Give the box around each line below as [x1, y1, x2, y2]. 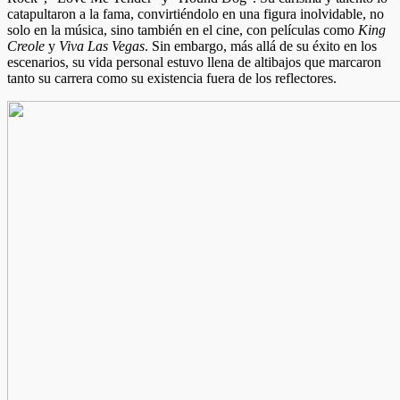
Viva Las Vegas [59, 37, 145, 54]
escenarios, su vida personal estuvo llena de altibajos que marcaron [7, 54, 381, 70]
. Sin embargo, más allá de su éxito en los [145, 37, 377, 54]
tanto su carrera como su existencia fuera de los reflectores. [7, 70, 337, 86]
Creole [7, 37, 45, 54]
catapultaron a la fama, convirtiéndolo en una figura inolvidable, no [7, 5, 384, 21]
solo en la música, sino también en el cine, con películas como [7, 21, 358, 37]
